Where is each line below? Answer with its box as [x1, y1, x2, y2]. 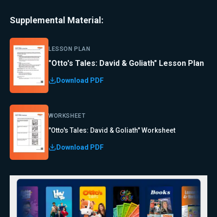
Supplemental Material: [10, 15, 104, 25]
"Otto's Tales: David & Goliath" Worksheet [48, 126, 175, 134]
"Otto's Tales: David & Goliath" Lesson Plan [48, 58, 204, 68]
